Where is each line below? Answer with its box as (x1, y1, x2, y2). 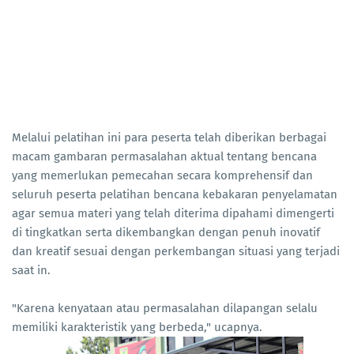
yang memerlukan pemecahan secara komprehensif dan (12, 168, 313, 183)
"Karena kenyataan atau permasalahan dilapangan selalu (12, 301, 318, 316)
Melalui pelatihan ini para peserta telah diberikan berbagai (12, 130, 326, 145)
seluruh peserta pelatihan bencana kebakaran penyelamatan (12, 187, 337, 202)
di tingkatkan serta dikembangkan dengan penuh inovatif (12, 225, 320, 240)
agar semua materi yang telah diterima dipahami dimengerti (12, 206, 334, 221)
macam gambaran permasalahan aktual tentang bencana (12, 149, 317, 164)
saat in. (12, 263, 51, 278)
